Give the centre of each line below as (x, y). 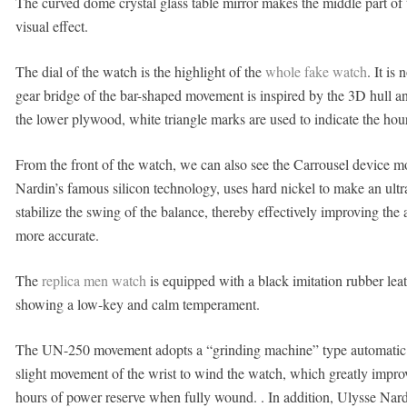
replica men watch (94, 280)
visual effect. (51, 26)
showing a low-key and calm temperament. (137, 304)
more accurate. (57, 235)
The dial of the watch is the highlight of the (140, 71)
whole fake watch (316, 71)
